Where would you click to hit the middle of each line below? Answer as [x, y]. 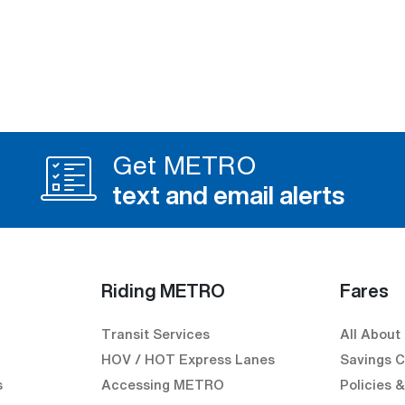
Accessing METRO [163, 384]
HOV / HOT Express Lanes [188, 359]
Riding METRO [163, 291]
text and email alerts [228, 195]
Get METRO [184, 165]
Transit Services [155, 334]
